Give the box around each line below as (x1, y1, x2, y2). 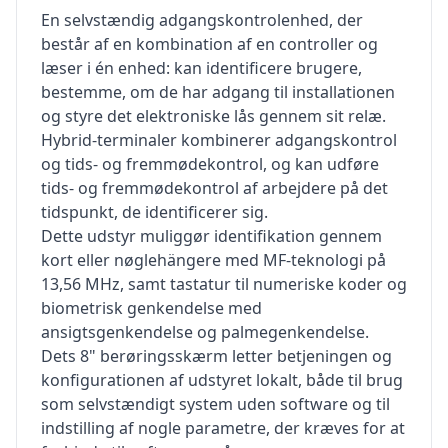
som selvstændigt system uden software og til (41, 393, 390, 415)
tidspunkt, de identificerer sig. (41, 201, 268, 223)
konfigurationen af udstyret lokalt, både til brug (41, 369, 403, 391)
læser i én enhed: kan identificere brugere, (41, 57, 362, 79)
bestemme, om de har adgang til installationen (41, 81, 395, 103)
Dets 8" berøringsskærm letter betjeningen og (41, 345, 392, 367)
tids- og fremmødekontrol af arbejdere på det (41, 177, 388, 199)
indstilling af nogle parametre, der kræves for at (41, 417, 405, 439)
